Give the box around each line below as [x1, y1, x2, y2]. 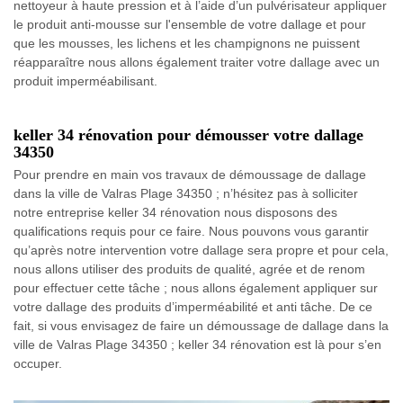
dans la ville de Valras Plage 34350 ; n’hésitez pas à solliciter [13, 186, 358, 201]
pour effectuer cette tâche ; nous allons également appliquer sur [13, 281, 378, 296]
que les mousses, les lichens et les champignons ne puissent [13, 36, 360, 51]
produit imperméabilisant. [13, 74, 157, 89]
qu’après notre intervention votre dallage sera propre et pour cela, [13, 243, 389, 258]
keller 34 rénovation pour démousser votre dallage [13, 126, 363, 145]
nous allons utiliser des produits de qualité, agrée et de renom [13, 262, 365, 277]
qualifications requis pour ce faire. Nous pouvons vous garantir [13, 224, 369, 239]
